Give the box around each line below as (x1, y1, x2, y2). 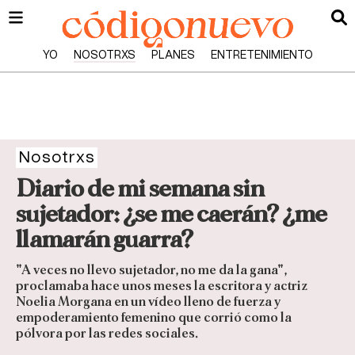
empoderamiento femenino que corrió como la (16, 311, 292, 325)
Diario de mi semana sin (16, 176, 264, 201)
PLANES (151, 50, 195, 61)
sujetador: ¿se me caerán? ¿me (16, 201, 326, 227)
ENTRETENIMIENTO (210, 50, 313, 61)
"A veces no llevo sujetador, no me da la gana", (16, 263, 287, 277)
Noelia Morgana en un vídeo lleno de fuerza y (16, 295, 281, 309)
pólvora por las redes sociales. (16, 326, 198, 341)
